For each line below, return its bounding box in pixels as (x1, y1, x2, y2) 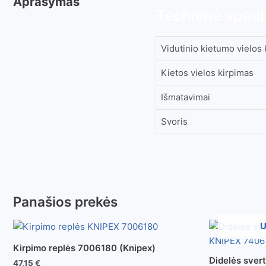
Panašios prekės (13, 194, 118, 210)
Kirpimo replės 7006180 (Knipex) (13, 242, 156, 254)
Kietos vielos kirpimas (161, 66, 254, 78)
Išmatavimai (161, 91, 210, 103)
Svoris (161, 115, 188, 127)
